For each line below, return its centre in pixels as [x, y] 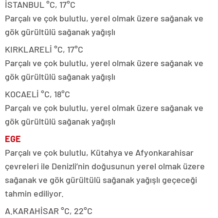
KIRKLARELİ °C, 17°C [44, 49]
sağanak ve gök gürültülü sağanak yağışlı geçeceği [101, 179]
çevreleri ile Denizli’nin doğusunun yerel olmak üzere [105, 166]
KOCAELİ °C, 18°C [37, 94]
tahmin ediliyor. [34, 193]
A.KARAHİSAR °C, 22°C [49, 210]
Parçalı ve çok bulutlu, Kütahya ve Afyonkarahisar [99, 152]
